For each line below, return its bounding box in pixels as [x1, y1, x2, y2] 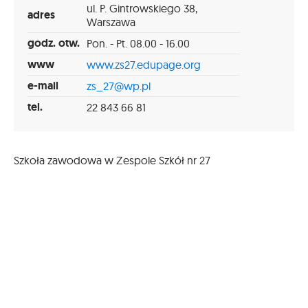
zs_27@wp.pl [87, 79, 151, 93]
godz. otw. [27, 36, 80, 51]
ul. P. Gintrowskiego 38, [87, 1, 197, 16]
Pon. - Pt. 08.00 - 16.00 [87, 36, 190, 51]
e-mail [27, 78, 58, 93]
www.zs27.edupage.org [87, 58, 201, 72]
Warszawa [87, 15, 135, 30]
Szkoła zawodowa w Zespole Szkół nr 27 [14, 153, 213, 168]
